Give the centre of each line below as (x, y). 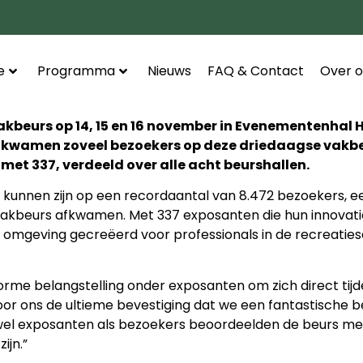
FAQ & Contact (255, 71)
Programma (76, 71)
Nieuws (169, 71)
